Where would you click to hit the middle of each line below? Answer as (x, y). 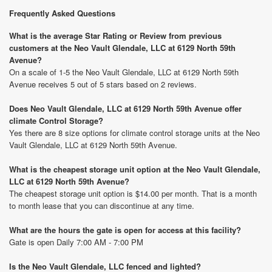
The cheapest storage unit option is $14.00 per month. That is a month (133, 193)
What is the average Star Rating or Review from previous (115, 36)
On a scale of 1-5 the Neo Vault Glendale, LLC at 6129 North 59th (124, 72)
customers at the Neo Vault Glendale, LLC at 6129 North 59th (122, 48)
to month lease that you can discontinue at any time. (102, 206)
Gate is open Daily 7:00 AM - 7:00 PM (76, 242)
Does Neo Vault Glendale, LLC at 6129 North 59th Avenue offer (125, 108)
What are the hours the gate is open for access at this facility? (125, 230)
